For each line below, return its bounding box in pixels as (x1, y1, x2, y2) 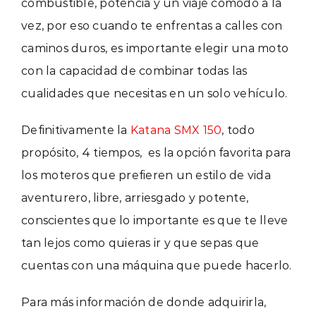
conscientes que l (21, 213, 123, 227)
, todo (221, 123, 255, 137)
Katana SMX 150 (130, 123, 222, 137)
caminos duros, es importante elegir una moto (21, 41, 288, 55)
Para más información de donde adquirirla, (21, 295, 267, 309)
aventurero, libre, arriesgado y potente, (21, 190, 248, 205)
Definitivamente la (21, 123, 130, 137)
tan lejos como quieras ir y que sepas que (21, 236, 260, 250)
